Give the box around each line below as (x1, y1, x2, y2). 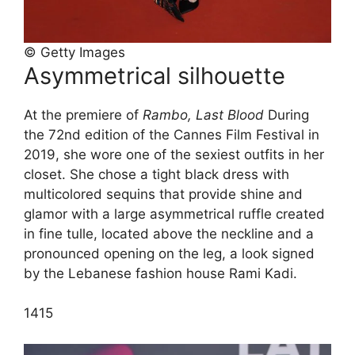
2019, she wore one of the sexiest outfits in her (24, 146, 324, 162)
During (264, 106, 309, 123)
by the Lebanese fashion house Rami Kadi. (24, 265, 297, 281)
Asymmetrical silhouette (24, 61, 285, 90)
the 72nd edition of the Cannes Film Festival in (24, 126, 319, 143)
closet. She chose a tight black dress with (24, 166, 289, 182)
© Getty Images (24, 44, 125, 60)
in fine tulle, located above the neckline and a (24, 225, 314, 242)
